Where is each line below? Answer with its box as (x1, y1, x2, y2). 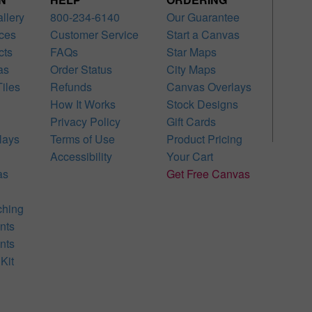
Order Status (50, 61, 113, 77)
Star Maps (166, 43, 217, 60)
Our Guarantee (166, 8, 240, 25)
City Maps (166, 61, 216, 77)
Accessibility (50, 148, 113, 164)
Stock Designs (166, 95, 238, 112)
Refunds (50, 78, 93, 95)
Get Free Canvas (166, 165, 250, 182)
